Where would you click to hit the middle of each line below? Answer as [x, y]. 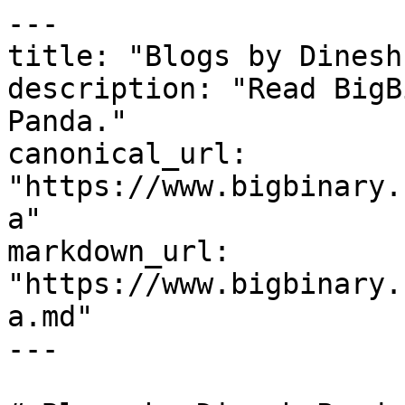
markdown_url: [119, 251]
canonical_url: [127, 154]
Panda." [67, 121]
